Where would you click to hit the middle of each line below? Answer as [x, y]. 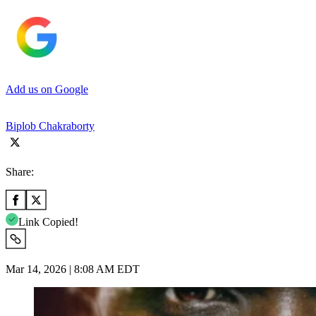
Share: [20, 171]
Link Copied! [48, 221]
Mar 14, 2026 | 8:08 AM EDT [73, 269]
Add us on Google [47, 89]
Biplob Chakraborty [50, 126]
